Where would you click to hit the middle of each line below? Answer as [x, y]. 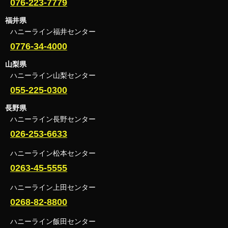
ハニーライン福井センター [53, 31]
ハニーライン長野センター [53, 119]
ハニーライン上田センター [53, 187]
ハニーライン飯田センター [53, 221]
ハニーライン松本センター [53, 153]
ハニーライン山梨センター [53, 75]
